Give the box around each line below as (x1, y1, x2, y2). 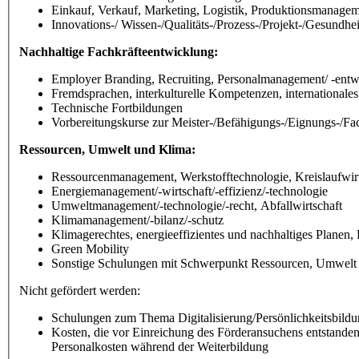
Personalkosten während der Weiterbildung (51, 339, 268, 353)
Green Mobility (51, 241, 129, 256)
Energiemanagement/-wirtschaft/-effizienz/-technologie (51, 184, 328, 198)
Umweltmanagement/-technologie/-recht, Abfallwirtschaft (51, 198, 342, 212)
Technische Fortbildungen (51, 100, 183, 115)
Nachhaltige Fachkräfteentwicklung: (19, 44, 218, 58)
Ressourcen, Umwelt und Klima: (19, 142, 196, 156)
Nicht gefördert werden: (19, 283, 140, 297)
